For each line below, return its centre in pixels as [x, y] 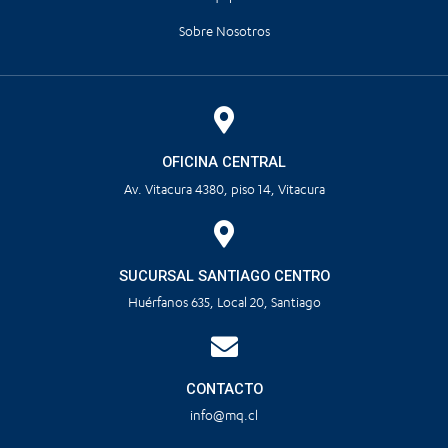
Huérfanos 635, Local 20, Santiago [224, 303]
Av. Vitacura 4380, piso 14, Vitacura [224, 189]
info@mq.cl [224, 416]
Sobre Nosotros [224, 32]
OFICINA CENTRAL [224, 162]
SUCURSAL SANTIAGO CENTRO [224, 275]
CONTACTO [224, 389]
